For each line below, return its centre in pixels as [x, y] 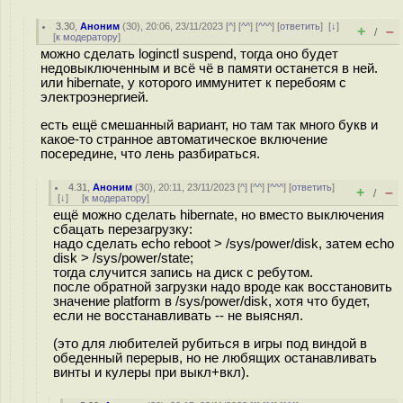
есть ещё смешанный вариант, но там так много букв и [209, 125]
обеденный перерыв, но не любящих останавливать [215, 358]
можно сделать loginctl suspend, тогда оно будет [189, 54]
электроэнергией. [94, 97]
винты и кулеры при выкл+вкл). [151, 372]
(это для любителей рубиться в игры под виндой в [210, 343]
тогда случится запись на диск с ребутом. [183, 273]
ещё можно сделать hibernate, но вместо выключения [219, 215]
